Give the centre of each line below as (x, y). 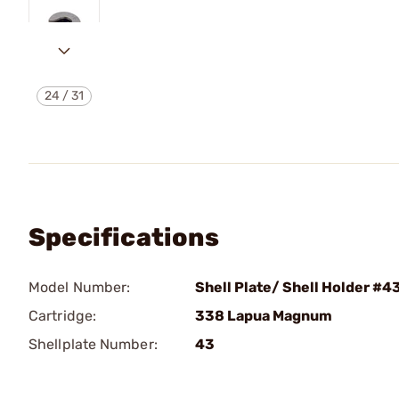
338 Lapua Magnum (264, 316)
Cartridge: (62, 316)
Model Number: (80, 287)
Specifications (124, 237)
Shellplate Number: (93, 344)
